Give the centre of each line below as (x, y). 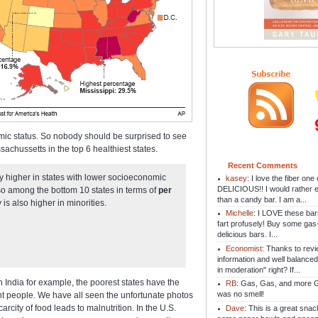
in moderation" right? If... (258, 269)
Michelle (239, 213)
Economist (243, 248)
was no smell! (240, 294)
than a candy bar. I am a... (262, 199)
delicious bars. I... (247, 235)
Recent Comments (263, 165)
